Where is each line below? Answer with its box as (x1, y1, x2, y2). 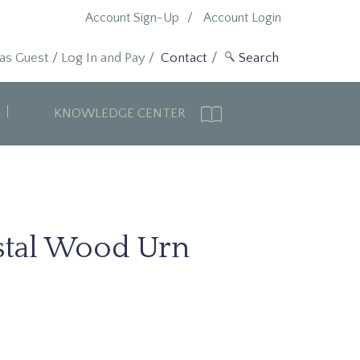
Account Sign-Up (84, 10, 179, 25)
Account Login (202, 10, 281, 25)
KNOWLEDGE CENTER (53, 106, 189, 121)
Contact (160, 51, 207, 65)
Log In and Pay (60, 51, 145, 65)
